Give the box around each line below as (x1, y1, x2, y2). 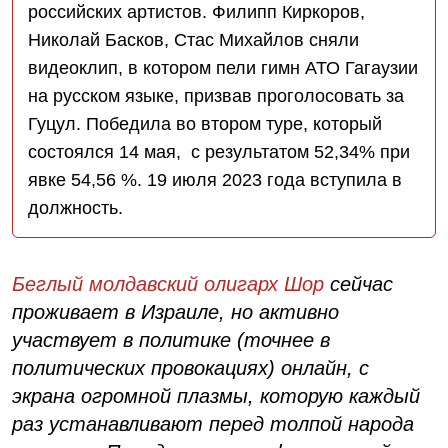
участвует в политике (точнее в (12, 328, 330, 351)
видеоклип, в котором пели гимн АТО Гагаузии (28, 57, 418, 78)
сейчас (324, 272, 393, 295)
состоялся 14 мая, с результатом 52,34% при (28, 141, 410, 162)
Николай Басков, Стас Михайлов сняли (28, 29, 359, 50)
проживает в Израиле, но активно (12, 300, 339, 323)
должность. (28, 197, 123, 218)
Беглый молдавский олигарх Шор (12, 272, 324, 295)
